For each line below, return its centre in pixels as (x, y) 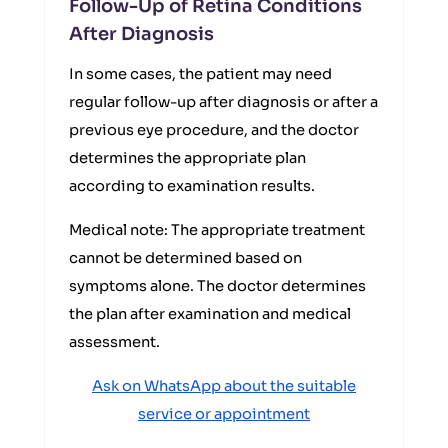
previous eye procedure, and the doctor (214, 130)
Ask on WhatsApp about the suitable (224, 386)
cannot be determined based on (185, 258)
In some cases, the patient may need (200, 74)
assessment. (114, 342)
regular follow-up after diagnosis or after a (223, 102)
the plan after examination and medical (210, 314)
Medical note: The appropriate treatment (217, 230)
